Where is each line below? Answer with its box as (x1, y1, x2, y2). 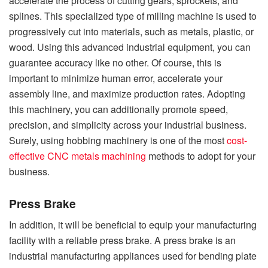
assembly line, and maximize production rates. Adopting (9, 87, 245, 101)
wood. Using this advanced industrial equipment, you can (9, 40, 251, 54)
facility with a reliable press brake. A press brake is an (9, 233, 236, 248)
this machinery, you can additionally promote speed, (9, 102, 228, 117)
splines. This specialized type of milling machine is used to (9, 9, 257, 23)
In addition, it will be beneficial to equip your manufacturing (9, 218, 257, 232)
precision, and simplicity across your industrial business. (9, 118, 246, 132)
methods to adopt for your (146, 149, 255, 163)
